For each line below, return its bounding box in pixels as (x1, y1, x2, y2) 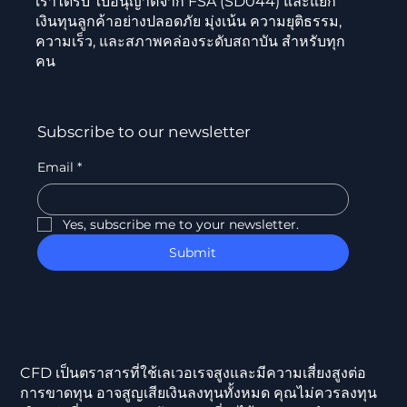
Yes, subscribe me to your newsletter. (62, 215, 299, 233)
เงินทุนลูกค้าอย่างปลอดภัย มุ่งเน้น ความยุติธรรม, (35, 12, 342, 30)
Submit (169, 243, 217, 261)
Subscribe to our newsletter (36, 122, 251, 141)
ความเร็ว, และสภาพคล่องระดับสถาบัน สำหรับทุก (35, 32, 345, 50)
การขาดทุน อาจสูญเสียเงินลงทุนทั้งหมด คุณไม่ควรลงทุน (20, 384, 378, 402)
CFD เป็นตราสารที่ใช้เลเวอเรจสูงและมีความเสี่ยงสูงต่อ (20, 364, 367, 382)
